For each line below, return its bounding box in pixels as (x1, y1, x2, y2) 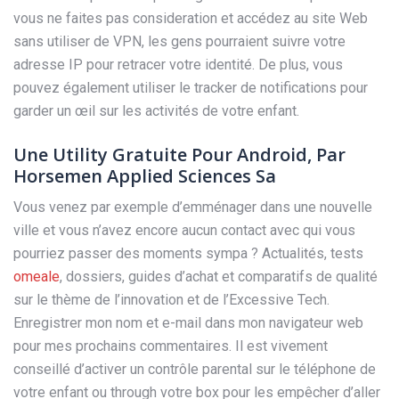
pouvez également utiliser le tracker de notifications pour (13, 78, 368, 96)
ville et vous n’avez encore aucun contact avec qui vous (13, 221, 355, 239)
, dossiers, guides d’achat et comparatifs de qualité (60, 267, 378, 285)
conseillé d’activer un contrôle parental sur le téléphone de (13, 360, 376, 378)
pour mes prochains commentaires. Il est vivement (13, 337, 328, 354)
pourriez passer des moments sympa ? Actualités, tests (13, 244, 363, 262)
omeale (13, 267, 60, 285)
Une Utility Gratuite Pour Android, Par (13, 142, 346, 167)
